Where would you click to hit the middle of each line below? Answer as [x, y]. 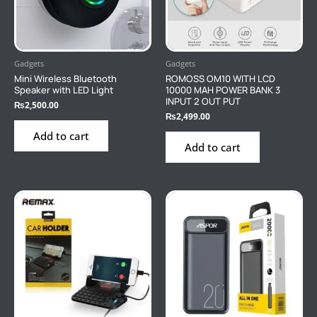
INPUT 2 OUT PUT [203, 101]
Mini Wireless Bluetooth [65, 78]
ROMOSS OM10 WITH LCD [220, 78]
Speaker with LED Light [64, 90]
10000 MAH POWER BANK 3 [223, 90]
